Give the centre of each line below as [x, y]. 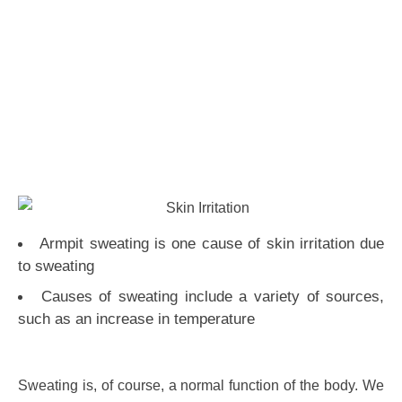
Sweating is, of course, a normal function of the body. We [201, 386]
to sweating [56, 266]
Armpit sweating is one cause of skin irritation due [212, 244]
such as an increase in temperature [136, 318]
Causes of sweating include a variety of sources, [213, 296]
